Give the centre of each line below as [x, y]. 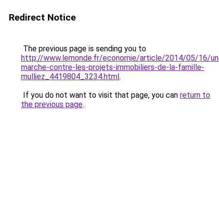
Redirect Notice [42, 17]
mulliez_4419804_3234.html [70, 77]
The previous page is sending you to [84, 49]
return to [195, 95]
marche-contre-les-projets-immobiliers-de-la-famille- [113, 67]
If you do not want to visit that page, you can [100, 95]
